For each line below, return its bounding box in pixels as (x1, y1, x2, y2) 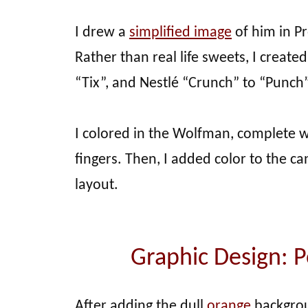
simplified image (129, 24, 232, 41)
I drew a (75, 24, 129, 41)
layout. (75, 177, 118, 193)
